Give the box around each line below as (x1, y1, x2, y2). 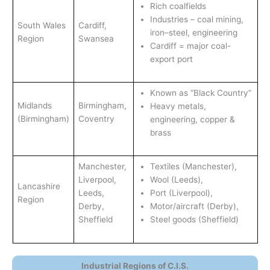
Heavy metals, (149, 101, 206, 111)
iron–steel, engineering (149, 27, 237, 37)
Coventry (78, 113, 115, 124)
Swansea (78, 33, 114, 43)
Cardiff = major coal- (149, 40, 231, 51)
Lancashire (17, 181, 60, 191)
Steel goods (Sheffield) (149, 214, 239, 224)
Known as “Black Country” (149, 87, 251, 98)
